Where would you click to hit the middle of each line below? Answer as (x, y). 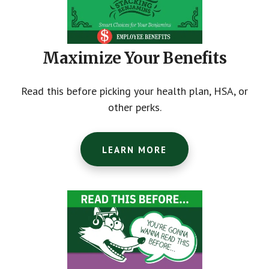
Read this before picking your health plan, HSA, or (134, 91)
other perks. (134, 107)
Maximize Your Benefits (134, 58)
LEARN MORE (134, 150)
